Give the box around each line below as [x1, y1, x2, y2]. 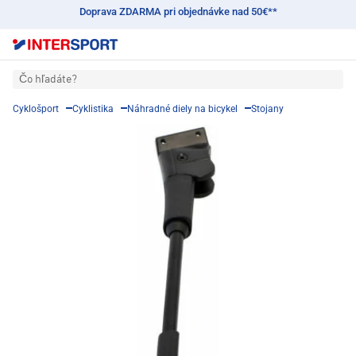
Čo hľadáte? [19, 74, 77, 86]
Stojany [251, 103, 284, 115]
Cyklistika [72, 103, 114, 115]
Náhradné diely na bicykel [127, 103, 238, 115]
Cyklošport [13, 103, 59, 115]
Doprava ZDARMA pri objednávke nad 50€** [79, 6, 277, 17]
